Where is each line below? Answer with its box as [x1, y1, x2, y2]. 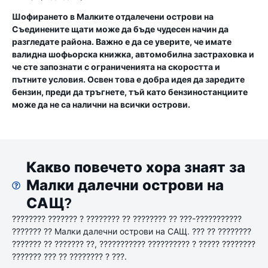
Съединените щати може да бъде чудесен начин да [12, 24, 229, 34]
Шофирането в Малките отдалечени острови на [12, 11, 214, 22]
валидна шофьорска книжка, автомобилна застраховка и [12, 49, 254, 59]
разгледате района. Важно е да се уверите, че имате [12, 36, 232, 47]
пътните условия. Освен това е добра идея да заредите [12, 74, 245, 84]
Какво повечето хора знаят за [26, 159, 245, 176]
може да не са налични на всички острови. [12, 99, 190, 109]
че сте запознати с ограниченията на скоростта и [12, 62, 220, 72]
